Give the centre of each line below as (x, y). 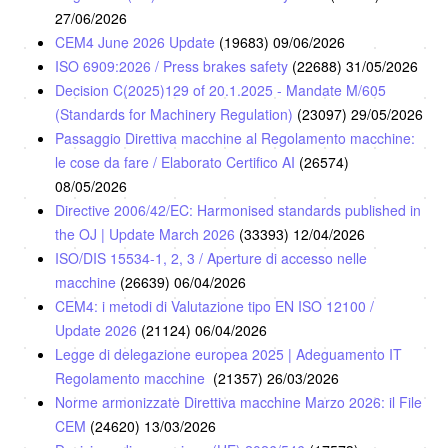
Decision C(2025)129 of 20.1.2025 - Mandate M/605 (220, 89)
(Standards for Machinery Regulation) (176, 113)
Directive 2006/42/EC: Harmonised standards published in (238, 209)
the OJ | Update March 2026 (147, 233)
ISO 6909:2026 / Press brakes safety (173, 65)
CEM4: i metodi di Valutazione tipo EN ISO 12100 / (214, 305)
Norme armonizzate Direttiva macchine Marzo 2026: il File (238, 401)
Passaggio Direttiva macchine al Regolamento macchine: (235, 137)
